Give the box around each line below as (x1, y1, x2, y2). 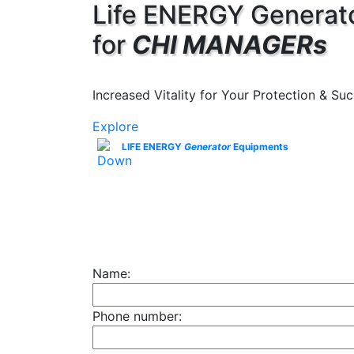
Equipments (231, 141, 288, 153)
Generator (184, 141, 231, 153)
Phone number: (92, 308, 182, 324)
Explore (92, 119, 138, 134)
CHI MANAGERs (132, 29, 327, 60)
